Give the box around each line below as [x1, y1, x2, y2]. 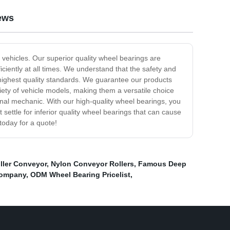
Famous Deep [138, 160, 186, 168]
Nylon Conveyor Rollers [51, 160, 134, 168]
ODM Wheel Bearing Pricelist [30, 170, 130, 179]
